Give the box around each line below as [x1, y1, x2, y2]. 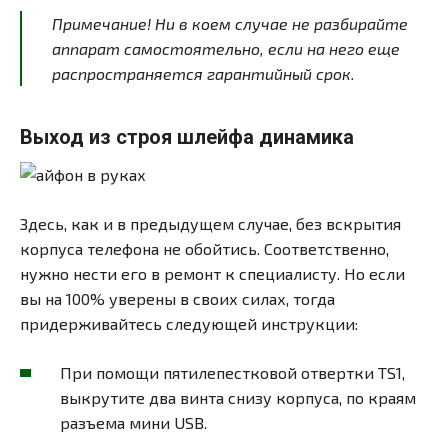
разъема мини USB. [60, 412, 207, 432]
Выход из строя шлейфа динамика [20, 124, 354, 149]
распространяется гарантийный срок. [52, 63, 355, 83]
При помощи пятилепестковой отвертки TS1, [60, 362, 405, 382]
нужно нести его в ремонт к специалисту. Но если [20, 263, 405, 283]
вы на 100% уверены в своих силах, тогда [20, 288, 335, 308]
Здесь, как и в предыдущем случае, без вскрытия [20, 213, 401, 233]
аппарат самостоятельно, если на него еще [52, 38, 400, 58]
